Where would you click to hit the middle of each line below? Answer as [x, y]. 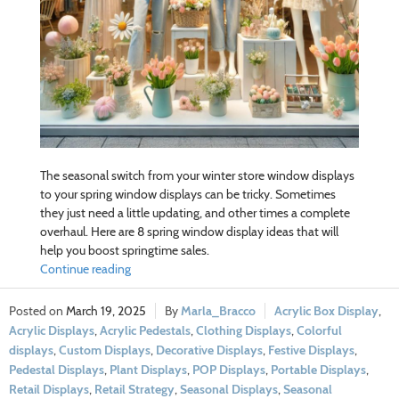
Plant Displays [148, 369]
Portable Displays [318, 369]
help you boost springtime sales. [124, 250]
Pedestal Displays [57, 369]
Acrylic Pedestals [145, 330]
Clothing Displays [244, 330]
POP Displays [229, 369]
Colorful [319, 330]
